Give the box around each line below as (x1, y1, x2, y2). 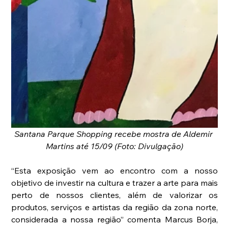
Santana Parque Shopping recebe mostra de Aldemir (14, 129, 215, 139)
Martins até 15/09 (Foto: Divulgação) (46, 141, 184, 152)
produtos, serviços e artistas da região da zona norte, (11, 202, 218, 213)
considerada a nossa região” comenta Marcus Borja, (11, 214, 218, 225)
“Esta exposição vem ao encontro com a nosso (11, 165, 218, 176)
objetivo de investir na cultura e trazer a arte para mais (11, 178, 218, 188)
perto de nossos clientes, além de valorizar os (11, 190, 218, 201)
